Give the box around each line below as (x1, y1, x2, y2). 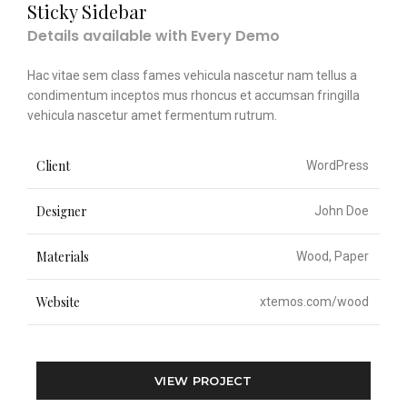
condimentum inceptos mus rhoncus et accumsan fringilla (27, 88, 360, 103)
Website (36, 293, 80, 311)
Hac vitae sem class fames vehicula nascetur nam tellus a (27, 68, 357, 83)
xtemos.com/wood (260, 294, 369, 309)
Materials (36, 248, 89, 265)
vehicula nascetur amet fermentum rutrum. (27, 108, 277, 123)
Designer (36, 203, 87, 220)
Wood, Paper (296, 249, 369, 263)
